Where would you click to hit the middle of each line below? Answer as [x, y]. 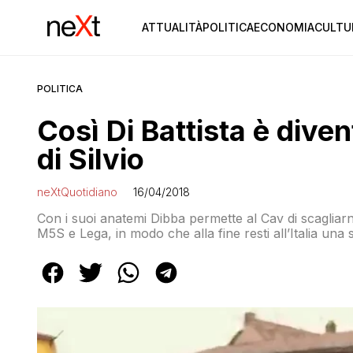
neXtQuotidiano [77, 192]
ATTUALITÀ [172, 27]
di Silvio [91, 159]
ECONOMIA [284, 27]
